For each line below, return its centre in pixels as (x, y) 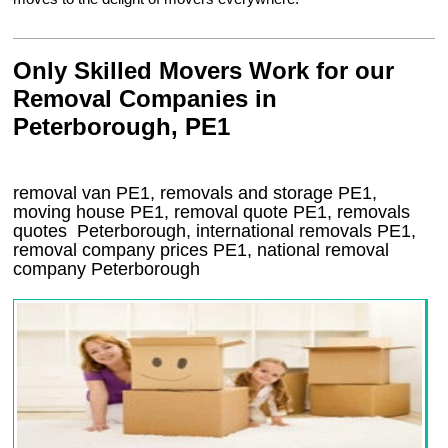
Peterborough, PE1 (122, 127)
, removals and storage (244, 193)
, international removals (282, 231)
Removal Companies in (145, 99)
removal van (65, 193)
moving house (72, 212)
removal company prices (113, 250)
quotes (43, 231)
